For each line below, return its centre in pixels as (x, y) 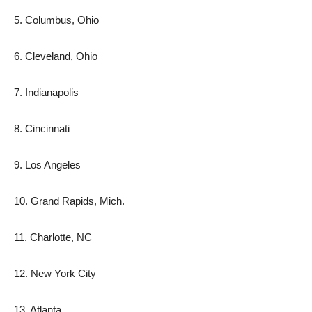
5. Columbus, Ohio (56, 20)
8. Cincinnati (42, 128)
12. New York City (55, 273)
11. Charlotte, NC (53, 237)
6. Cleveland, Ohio (56, 56)
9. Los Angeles (47, 165)
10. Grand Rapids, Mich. (69, 201)
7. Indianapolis (46, 92)
